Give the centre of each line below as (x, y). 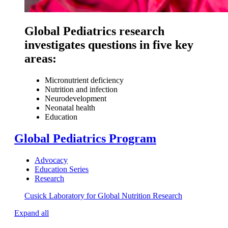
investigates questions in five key (109, 45)
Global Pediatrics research (94, 31)
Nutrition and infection (82, 90)
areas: (40, 59)
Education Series (62, 169)
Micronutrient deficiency (84, 80)
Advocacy (51, 160)
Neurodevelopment (76, 99)
